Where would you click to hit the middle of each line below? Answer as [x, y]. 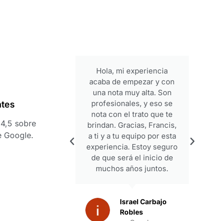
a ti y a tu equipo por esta [132, 136]
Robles [131, 212]
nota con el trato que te [132, 114]
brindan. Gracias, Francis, [132, 125]
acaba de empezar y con [132, 81]
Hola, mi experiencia [132, 71]
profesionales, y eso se [132, 103]
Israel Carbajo [143, 201]
